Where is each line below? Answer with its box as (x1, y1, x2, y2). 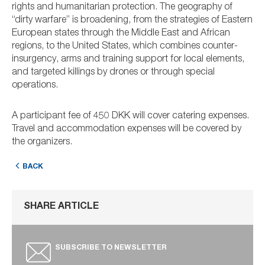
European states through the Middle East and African (12, 29, 230, 39)
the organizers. (12, 138, 72, 148)
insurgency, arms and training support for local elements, (12, 55, 244, 65)
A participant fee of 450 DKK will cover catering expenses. (12, 112, 249, 122)
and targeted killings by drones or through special (12, 68, 215, 78)
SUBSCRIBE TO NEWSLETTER (55, 244, 167, 253)
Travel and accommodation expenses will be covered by (12, 125, 241, 135)
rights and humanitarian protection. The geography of (12, 3, 232, 13)
